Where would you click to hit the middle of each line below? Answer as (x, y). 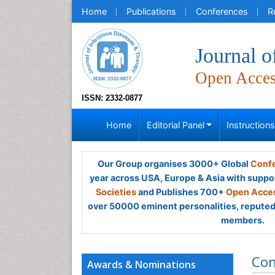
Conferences (222, 11)
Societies (116, 192)
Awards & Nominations (141, 265)
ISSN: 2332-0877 (112, 98)
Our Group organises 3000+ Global (174, 164)
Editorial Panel (175, 125)
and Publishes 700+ (181, 192)
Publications (151, 11)
